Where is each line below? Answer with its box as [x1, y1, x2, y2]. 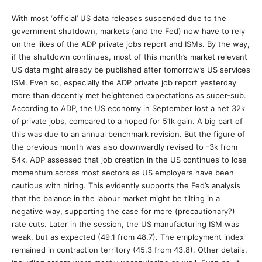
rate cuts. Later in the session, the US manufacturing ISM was [12, 219, 239, 229]
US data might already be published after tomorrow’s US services [12, 65, 250, 74]
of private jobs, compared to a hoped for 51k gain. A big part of [12, 116, 243, 126]
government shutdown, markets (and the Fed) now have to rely [12, 26, 245, 36]
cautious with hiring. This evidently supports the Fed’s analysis [12, 181, 240, 190]
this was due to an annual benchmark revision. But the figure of [12, 129, 245, 139]
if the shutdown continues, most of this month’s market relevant [12, 52, 247, 61]
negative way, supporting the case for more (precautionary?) [12, 206, 235, 216]
